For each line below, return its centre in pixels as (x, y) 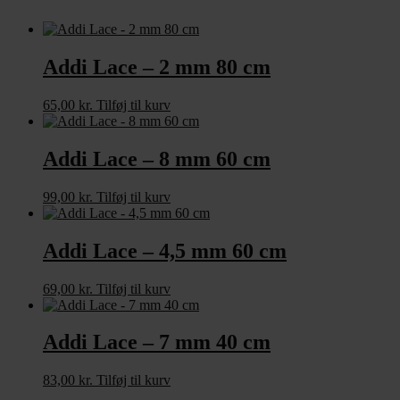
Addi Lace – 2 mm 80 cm (157, 67)
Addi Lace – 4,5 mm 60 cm (165, 250)
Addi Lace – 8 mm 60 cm (157, 158)
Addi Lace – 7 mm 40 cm (157, 342)
